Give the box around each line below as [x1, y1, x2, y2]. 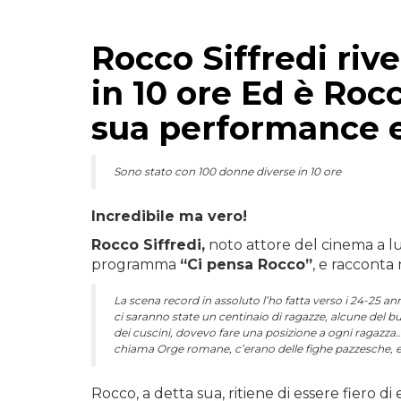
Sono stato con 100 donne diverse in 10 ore [114, 165, 341, 178]
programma [91, 256, 180, 273]
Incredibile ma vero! [91, 208, 247, 225]
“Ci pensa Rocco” [180, 256, 312, 273]
